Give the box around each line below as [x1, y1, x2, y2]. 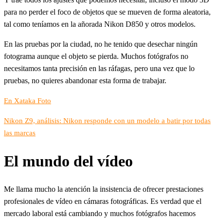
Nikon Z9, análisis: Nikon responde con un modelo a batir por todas [4, 117, 211, 125]
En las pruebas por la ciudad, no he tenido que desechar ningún [4, 40, 198, 49]
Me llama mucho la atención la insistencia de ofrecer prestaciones [4, 185, 203, 194]
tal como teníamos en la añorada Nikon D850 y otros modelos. [4, 20, 196, 29]
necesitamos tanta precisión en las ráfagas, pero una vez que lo [4, 64, 195, 73]
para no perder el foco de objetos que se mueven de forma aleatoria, [4, 8, 211, 17]
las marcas [4, 129, 36, 137]
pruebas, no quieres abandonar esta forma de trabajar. [4, 76, 166, 85]
